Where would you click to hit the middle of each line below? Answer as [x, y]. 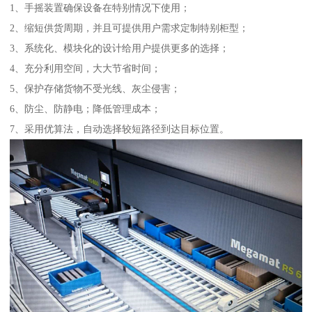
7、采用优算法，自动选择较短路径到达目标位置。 [120, 129]
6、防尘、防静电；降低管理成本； [86, 109]
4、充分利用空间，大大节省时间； [86, 69]
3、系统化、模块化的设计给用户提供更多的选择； [120, 48]
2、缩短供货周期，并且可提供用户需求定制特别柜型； [130, 28]
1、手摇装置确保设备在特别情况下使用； [100, 8]
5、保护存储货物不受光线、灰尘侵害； [95, 89]
